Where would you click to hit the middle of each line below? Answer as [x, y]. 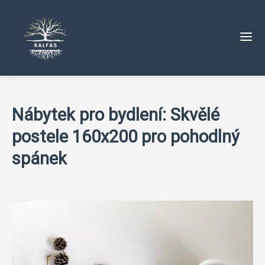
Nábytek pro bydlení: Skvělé [116, 115]
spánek [39, 159]
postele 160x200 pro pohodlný [126, 137]
